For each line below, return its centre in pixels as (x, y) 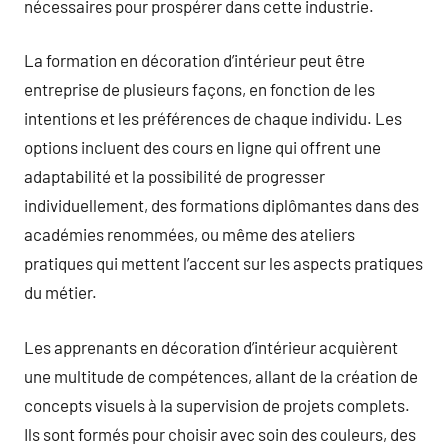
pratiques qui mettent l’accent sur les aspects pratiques (223, 263)
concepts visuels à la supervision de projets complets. (217, 404)
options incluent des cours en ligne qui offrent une (202, 147)
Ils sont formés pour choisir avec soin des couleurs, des (220, 433)
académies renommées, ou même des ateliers (189, 234)
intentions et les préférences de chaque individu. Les (213, 118)
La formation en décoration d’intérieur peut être (194, 60)
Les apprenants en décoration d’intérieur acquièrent (211, 346)
